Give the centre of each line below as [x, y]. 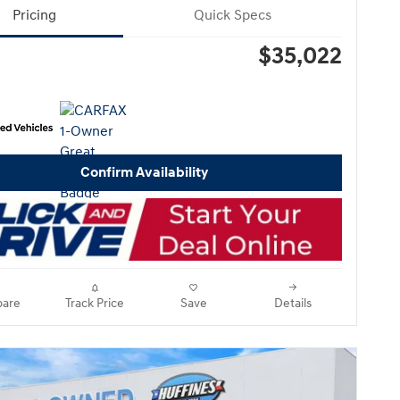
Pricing [34, 16]
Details [292, 303]
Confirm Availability [144, 173]
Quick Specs [233, 16]
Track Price [94, 303]
